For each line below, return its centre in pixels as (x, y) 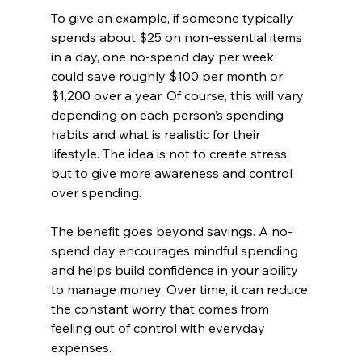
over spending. (96, 192)
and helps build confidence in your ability (176, 269)
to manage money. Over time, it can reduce (181, 289)
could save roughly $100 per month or (168, 76)
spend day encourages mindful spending (176, 250)
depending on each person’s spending (168, 114)
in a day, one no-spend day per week (164, 56)
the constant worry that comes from (161, 308)
